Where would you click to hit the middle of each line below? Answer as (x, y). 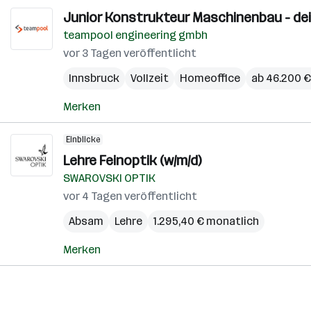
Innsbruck (94, 78)
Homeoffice (210, 78)
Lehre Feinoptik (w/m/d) (132, 160)
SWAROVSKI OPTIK (109, 178)
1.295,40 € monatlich (206, 221)
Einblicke (83, 140)
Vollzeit (150, 78)
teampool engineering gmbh (135, 35)
